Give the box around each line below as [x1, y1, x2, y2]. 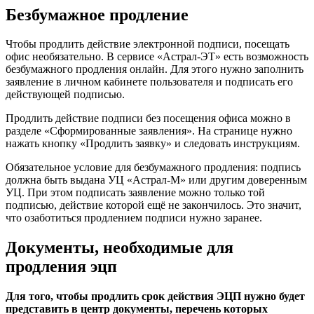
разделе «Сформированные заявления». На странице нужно [6, 125, 292, 137]
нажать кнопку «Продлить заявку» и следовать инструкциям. [6, 137, 300, 150]
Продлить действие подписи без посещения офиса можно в [6, 112, 291, 125]
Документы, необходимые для [6, 238, 233, 257]
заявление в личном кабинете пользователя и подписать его [6, 76, 293, 88]
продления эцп [6, 257, 117, 276]
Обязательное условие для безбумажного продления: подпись [6, 161, 301, 174]
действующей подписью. [6, 88, 125, 101]
